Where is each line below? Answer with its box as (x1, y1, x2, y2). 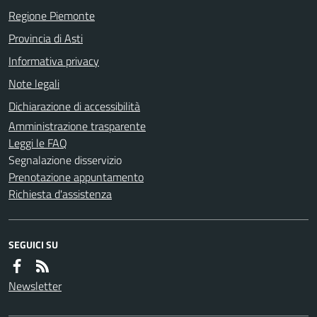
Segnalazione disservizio (8, 151, 122, 168)
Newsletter (8, 277, 62, 294)
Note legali (8, 74, 59, 92)
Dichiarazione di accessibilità (8, 97, 140, 115)
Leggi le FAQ (8, 134, 67, 151)
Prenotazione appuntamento (8, 168, 144, 185)
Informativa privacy (8, 52, 99, 69)
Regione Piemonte (8, 6, 95, 24)
